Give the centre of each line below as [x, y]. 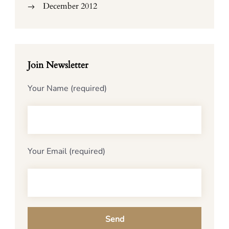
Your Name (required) [67, 88]
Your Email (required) [66, 151]
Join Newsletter [58, 65]
